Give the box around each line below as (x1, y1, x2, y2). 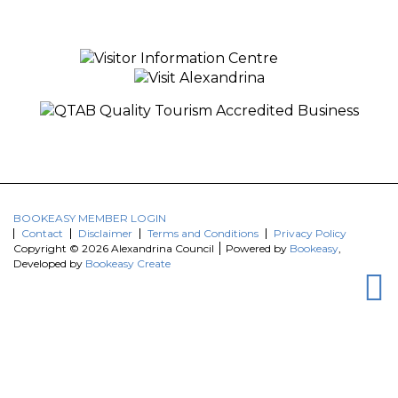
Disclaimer (78, 227, 132, 240)
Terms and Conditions (147, 227, 259, 240)
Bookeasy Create (85, 257, 171, 270)
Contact (21, 227, 63, 240)
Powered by (223, 242, 290, 255)
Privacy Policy (274, 227, 346, 240)
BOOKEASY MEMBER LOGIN (13, 211, 166, 225)
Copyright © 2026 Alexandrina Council (13, 242, 214, 255)
